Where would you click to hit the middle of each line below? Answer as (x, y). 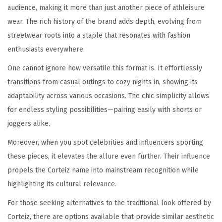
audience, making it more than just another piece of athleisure (106, 8)
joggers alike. (29, 124)
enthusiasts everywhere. (46, 50)
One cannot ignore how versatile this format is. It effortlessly (105, 68)
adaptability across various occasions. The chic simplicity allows (108, 96)
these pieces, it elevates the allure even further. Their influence (109, 157)
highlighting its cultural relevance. (62, 184)
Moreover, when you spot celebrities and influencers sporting (105, 143)
